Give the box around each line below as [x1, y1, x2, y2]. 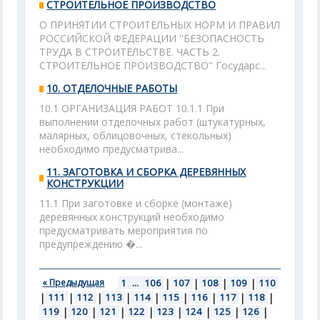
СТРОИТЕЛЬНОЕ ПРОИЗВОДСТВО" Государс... [39, 59, 267, 72]
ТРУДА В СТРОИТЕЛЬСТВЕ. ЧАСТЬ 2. [39, 45, 221, 59]
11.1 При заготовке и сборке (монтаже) [39, 196, 233, 210]
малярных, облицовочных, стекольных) [39, 129, 232, 142]
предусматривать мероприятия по [39, 224, 209, 237]
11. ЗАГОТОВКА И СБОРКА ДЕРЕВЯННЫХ [46, 165, 246, 179]
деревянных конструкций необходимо [39, 210, 225, 224]
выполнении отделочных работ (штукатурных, [39, 115, 266, 129]
